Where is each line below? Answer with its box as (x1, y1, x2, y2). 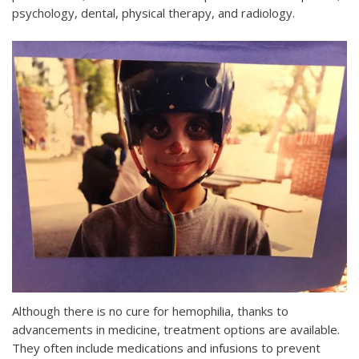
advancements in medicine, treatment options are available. (12, 321, 340, 338)
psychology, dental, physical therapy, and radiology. (12, 5, 295, 22)
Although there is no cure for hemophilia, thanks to (12, 303, 288, 320)
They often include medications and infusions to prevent (12, 340, 321, 357)
